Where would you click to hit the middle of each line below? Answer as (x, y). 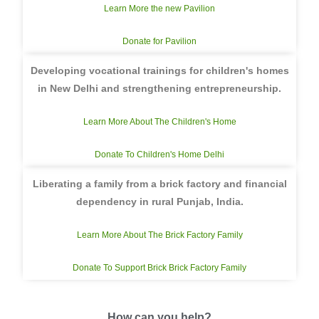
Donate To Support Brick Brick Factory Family (159, 268)
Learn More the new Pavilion (159, 9)
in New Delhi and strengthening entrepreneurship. (159, 88)
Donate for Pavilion (159, 41)
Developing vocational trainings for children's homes (159, 70)
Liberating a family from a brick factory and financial (159, 184)
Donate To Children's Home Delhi (159, 155)
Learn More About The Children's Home (159, 122)
